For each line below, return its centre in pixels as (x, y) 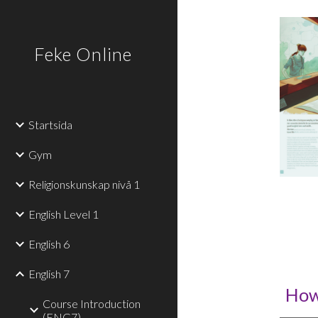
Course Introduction (92, 303)
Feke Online (83, 54)
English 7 (49, 274)
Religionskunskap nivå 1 (84, 184)
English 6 (49, 244)
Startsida (50, 125)
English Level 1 (64, 214)
